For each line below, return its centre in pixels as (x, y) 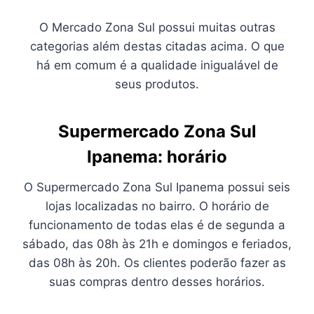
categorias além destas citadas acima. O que (157, 46)
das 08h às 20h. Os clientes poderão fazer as (157, 262)
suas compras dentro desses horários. (157, 281)
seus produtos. (157, 84)
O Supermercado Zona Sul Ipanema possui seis (157, 187)
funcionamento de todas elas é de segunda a (157, 225)
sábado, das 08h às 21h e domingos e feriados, (157, 244)
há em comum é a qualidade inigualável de (157, 65)
